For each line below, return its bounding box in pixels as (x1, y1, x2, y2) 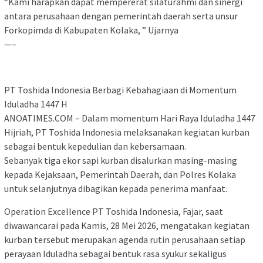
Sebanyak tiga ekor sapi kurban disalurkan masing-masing (4, 154, 237, 167)
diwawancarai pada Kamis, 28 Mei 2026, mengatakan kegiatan (4, 220, 249, 232)
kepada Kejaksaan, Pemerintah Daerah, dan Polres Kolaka (4, 168, 236, 181)
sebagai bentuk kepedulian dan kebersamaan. (4, 140, 186, 153)
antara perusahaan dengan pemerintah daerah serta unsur (4, 10, 238, 22)
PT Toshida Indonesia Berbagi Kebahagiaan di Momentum (4, 84, 237, 96)
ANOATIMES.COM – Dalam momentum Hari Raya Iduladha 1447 (4, 112, 255, 124)
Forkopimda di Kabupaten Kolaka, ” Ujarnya (4, 24, 178, 36)
